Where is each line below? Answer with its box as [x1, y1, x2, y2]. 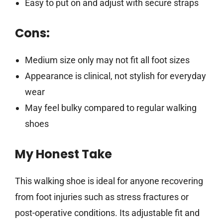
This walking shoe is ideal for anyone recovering [15, 176, 203, 187]
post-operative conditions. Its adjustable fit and [15, 208, 200, 219]
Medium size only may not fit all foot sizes [24, 55, 190, 66]
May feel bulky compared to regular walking [24, 103, 197, 113]
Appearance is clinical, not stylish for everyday [24, 71, 206, 82]
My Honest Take [15, 146, 112, 163]
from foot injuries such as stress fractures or [15, 192, 189, 203]
